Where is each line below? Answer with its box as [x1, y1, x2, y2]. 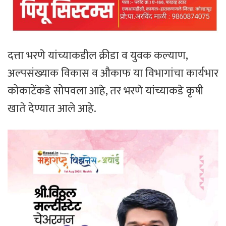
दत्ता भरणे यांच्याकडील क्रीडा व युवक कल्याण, [8, 46, 188, 65]
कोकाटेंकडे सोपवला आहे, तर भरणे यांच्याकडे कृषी [8, 81, 203, 100]
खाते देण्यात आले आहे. [8, 99, 96, 118]
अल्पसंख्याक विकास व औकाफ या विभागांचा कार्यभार [8, 64, 218, 83]
